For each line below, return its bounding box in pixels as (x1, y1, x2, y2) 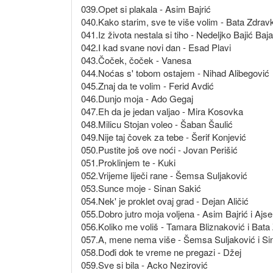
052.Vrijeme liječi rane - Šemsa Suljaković (81, 169, 247, 182)
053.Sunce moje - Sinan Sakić (81, 182, 201, 195)
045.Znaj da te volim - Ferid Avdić (81, 79, 214, 93)
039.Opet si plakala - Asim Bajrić (81, 2, 211, 16)
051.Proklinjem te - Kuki (81, 156, 175, 169)
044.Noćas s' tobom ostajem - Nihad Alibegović (81, 66, 269, 80)
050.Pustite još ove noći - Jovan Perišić (81, 143, 238, 157)
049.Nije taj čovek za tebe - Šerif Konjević (81, 130, 246, 144)
